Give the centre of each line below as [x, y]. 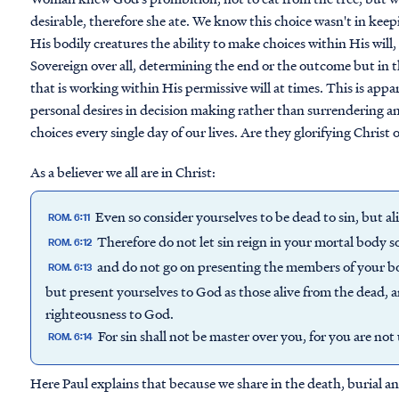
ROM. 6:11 [69, 218]
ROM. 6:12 [70, 243]
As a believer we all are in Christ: [124, 171]
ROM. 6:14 [71, 337]
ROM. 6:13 [70, 268]
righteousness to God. [110, 313]
